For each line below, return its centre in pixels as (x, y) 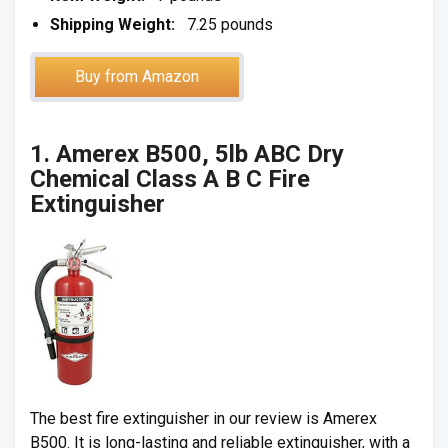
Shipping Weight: (112, 24)
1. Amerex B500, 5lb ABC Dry (187, 154)
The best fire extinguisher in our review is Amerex (203, 418)
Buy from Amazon (137, 76)
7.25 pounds (224, 24)
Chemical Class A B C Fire (170, 179)
